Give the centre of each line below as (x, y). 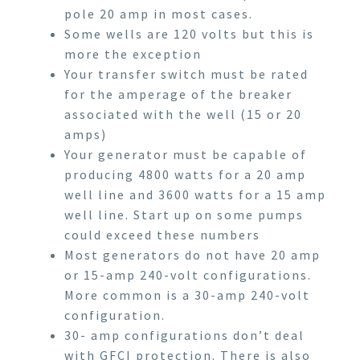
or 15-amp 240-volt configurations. (188, 274)
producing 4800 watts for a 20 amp (185, 174)
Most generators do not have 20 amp (192, 254)
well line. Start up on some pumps (184, 214)
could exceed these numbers (162, 234)
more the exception (133, 53)
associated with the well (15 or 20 (183, 114)
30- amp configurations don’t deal (184, 335)
